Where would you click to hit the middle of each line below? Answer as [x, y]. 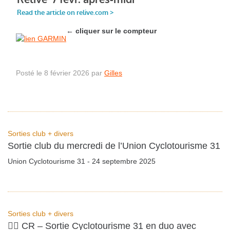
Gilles [113, 73]
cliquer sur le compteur [116, 31]
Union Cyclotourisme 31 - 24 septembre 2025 [82, 161]
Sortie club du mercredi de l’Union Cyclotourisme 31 [114, 146]
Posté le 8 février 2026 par [60, 73]
